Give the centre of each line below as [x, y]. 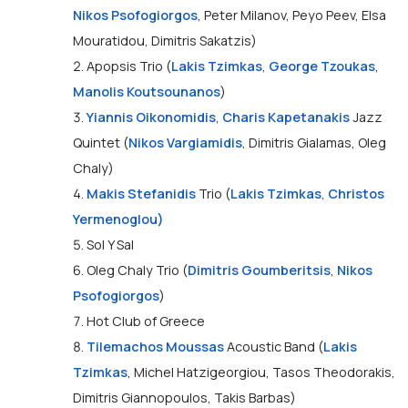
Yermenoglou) [118, 219]
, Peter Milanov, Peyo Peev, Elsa [292, 15]
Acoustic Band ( [274, 347]
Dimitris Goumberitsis [259, 270]
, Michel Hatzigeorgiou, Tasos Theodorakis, [261, 372]
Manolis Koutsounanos [147, 92]
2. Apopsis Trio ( [122, 66]
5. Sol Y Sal [103, 245]
